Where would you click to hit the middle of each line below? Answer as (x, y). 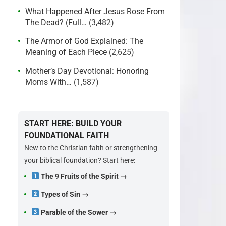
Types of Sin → (65, 194)
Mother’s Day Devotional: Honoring (87, 71)
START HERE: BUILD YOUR (73, 123)
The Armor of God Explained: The (84, 41)
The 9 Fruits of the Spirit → (84, 176)
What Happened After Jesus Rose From (95, 11)
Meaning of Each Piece (66, 52)
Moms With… (48, 82)
